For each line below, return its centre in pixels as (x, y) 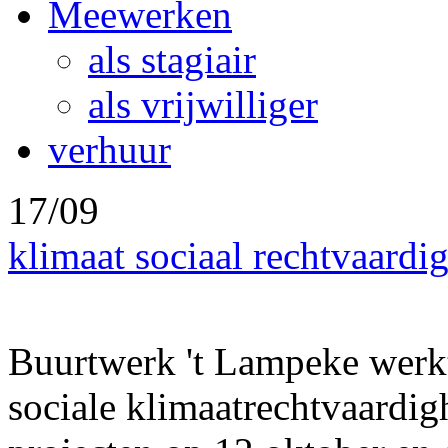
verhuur (109, 150)
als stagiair (172, 60)
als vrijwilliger (203, 105)
